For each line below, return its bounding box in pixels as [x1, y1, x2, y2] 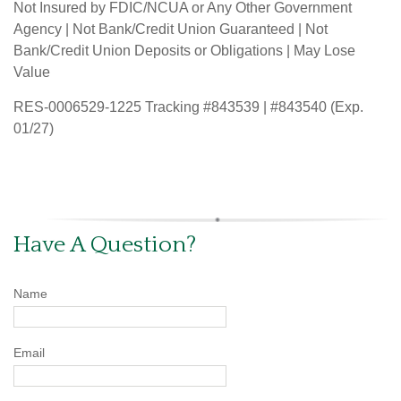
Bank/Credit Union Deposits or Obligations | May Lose [13, 42, 355, 58]
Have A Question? [13, 231, 196, 258]
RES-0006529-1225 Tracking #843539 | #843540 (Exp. [13, 98, 363, 115]
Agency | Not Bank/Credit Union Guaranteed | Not [13, 21, 328, 37]
